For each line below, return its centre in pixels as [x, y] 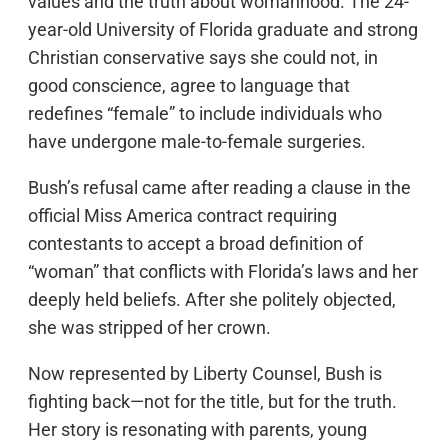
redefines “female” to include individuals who [205, 113]
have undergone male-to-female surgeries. [197, 141]
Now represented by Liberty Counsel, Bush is [205, 373]
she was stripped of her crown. [149, 327]
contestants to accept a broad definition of [195, 243]
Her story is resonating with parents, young [197, 429]
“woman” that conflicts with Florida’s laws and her [223, 271]
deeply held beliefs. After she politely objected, [212, 299]
